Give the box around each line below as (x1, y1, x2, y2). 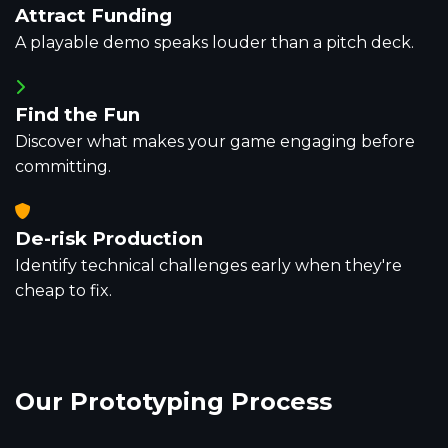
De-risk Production (15, 227, 203, 250)
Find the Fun (15, 103, 140, 126)
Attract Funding (15, 4, 172, 27)
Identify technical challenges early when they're (15, 256, 402, 275)
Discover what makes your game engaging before (15, 132, 415, 151)
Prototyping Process (70, 387, 332, 416)
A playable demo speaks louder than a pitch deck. (15, 33, 414, 52)
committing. (15, 157, 111, 176)
